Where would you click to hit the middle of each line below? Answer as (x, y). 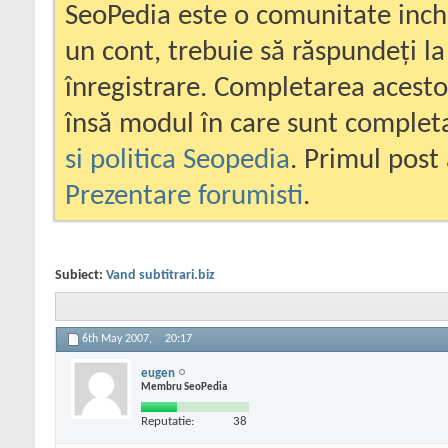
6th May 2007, (118, 339)
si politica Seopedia (177, 160)
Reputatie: (167, 421)
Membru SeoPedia (184, 387)
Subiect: (80, 275)
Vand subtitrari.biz (160, 275)
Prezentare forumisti (184, 196)
